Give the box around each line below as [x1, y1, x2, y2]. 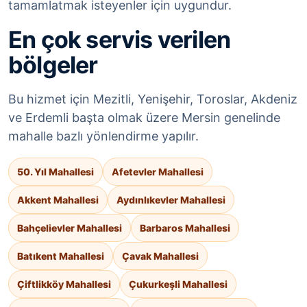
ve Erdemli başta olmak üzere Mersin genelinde [8, 110, 280, 125]
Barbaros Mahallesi [140, 222, 230, 234]
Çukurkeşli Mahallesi [129, 278, 228, 291]
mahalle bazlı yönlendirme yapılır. [8, 129, 199, 144]
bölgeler [8, 51, 98, 79]
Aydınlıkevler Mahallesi [116, 194, 225, 206]
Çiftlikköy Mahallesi [17, 278, 111, 291]
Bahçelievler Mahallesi [17, 222, 122, 234]
